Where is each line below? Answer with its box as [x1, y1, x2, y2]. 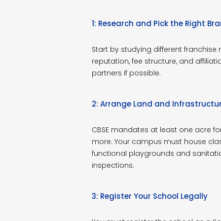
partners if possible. [91, 68, 161, 78]
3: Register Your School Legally [91, 190, 208, 201]
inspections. [91, 160, 134, 170]
